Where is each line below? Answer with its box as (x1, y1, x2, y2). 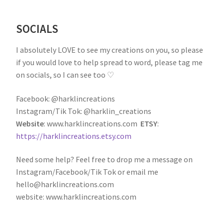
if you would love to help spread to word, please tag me (16, 57, 203, 67)
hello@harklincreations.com (16, 179, 114, 190)
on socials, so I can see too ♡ (16, 69, 114, 80)
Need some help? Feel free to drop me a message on (16, 154, 193, 165)
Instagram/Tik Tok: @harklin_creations (16, 106, 151, 116)
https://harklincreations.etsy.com (16, 130, 131, 141)
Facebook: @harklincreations (16, 93, 115, 104)
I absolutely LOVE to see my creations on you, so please (16, 44, 203, 55)
